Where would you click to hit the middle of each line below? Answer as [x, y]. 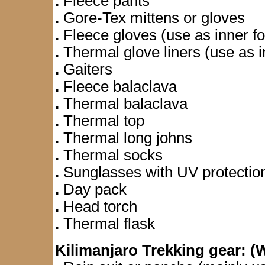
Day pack [93, 189]
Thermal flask [107, 224]
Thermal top [102, 121]
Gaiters [86, 69]
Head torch [98, 206]
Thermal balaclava [123, 104]
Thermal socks [111, 155]
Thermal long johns [126, 138]
